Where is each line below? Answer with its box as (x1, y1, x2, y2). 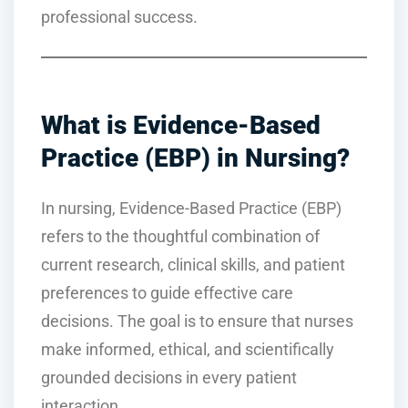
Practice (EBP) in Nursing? (41, 142, 350, 173)
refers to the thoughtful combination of (41, 227, 320, 246)
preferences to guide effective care (41, 283, 293, 302)
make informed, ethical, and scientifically (41, 340, 334, 359)
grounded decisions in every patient (41, 368, 297, 387)
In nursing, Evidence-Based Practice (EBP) (41, 199, 342, 218)
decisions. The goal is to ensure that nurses (41, 311, 353, 331)
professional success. (41, 8, 198, 27)
